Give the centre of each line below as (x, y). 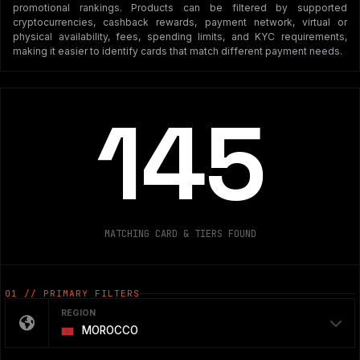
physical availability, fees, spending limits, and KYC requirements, (180, 37)
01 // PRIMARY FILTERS (72, 293)
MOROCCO (108, 330)
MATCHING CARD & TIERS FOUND (180, 234)
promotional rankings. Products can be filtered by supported (180, 8)
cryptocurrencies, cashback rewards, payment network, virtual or (180, 22)
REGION (78, 313)
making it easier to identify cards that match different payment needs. (178, 51)
